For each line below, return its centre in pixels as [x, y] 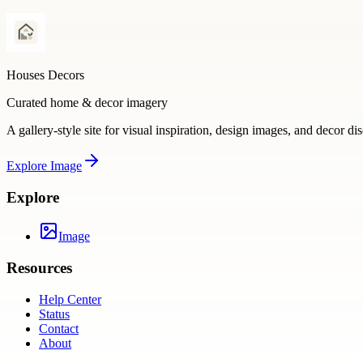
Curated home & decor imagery [87, 103]
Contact [59, 328]
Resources [39, 268]
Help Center [70, 299]
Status [54, 314]
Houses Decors [45, 75]
